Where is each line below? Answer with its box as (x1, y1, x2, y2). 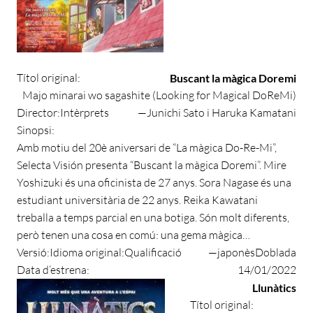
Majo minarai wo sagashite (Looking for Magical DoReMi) (22, 87, 296, 102)
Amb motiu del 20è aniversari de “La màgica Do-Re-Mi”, (17, 140, 277, 154)
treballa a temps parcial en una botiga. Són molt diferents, (17, 210, 289, 224)
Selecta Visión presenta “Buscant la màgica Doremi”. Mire (17, 157, 286, 172)
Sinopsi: (17, 122, 54, 137)
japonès (217, 245, 255, 259)
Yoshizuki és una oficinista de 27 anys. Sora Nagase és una (17, 175, 291, 189)
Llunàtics (252, 280, 296, 294)
